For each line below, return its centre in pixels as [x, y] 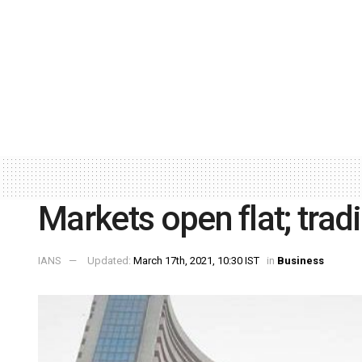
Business [301, 261]
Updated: [110, 261]
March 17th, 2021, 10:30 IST [196, 261]
